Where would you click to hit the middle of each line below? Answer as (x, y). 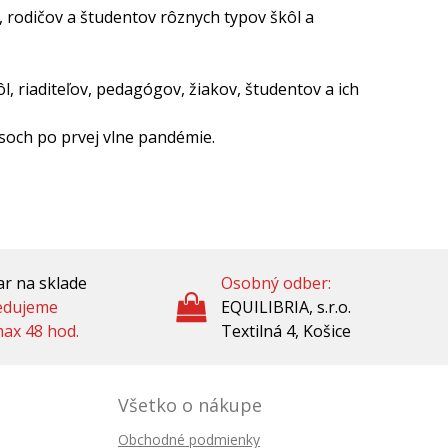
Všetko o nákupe (190, 404)
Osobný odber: (276, 282)
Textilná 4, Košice (286, 330)
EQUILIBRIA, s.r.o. (286, 306)
